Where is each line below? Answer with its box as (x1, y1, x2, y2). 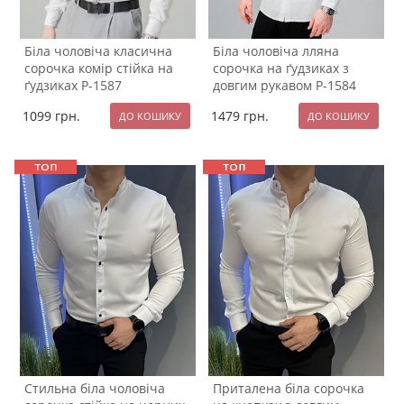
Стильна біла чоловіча (24, 379, 165, 397)
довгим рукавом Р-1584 (213, 76, 356, 94)
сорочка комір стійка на (24, 59, 173, 77)
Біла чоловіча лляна (213, 41, 339, 60)
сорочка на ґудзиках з (213, 59, 349, 77)
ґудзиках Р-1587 (24, 76, 122, 94)
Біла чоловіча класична (24, 41, 172, 60)
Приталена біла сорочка (213, 379, 364, 397)
